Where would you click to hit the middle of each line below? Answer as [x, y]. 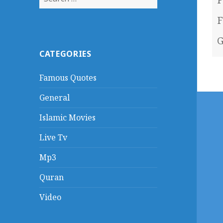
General [55, 98]
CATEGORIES [65, 54]
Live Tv [54, 138]
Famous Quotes [68, 78]
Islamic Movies [68, 118]
